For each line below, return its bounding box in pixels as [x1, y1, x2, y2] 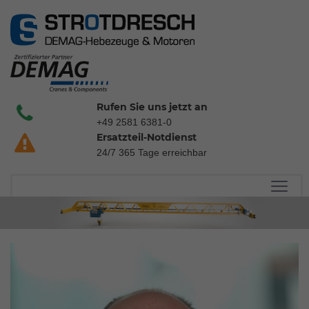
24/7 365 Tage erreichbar [97, 147, 208, 159]
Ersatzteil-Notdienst [97, 131, 197, 144]
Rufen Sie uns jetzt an [97, 101, 208, 114]
